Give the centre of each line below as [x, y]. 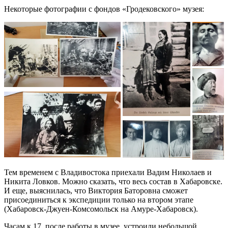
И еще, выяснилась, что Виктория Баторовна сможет [96, 190]
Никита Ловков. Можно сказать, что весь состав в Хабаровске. [113, 181]
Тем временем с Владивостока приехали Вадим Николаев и [108, 172]
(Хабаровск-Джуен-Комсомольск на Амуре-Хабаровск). [101, 209]
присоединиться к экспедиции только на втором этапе [99, 199]
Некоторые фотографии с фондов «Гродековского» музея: [104, 9]
